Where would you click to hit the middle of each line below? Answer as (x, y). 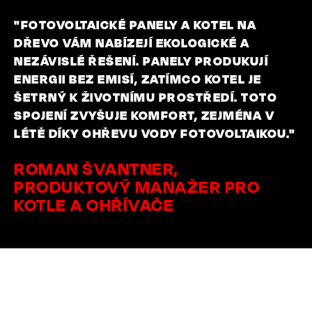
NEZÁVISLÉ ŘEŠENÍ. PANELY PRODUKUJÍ (141, 60)
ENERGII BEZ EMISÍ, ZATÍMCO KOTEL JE (138, 78)
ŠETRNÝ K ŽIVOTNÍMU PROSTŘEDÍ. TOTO (146, 96)
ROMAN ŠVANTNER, (96, 168)
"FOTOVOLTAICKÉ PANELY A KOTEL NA (135, 24)
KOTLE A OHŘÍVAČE (94, 204)
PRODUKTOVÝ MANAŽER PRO (137, 186)
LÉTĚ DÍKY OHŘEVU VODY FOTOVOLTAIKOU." (155, 133)
